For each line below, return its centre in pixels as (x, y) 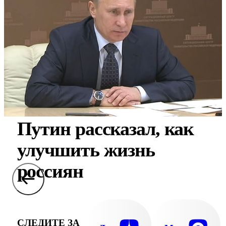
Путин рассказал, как (105, 129)
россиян (50, 171)
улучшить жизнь (86, 150)
